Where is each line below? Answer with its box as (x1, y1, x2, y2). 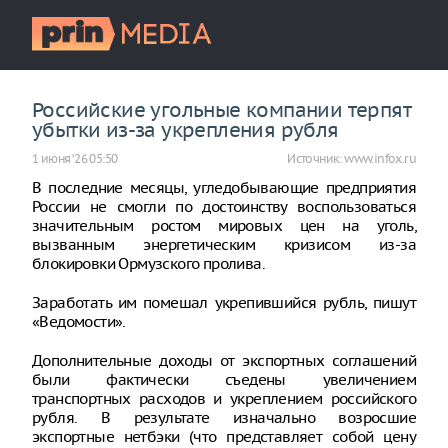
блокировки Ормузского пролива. (32, 254, 265, 273)
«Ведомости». (32, 312, 126, 331)
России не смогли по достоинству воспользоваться (32, 197, 416, 216)
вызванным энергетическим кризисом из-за (32, 235, 416, 254)
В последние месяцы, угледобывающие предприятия (32, 178, 416, 197)
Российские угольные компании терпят (32, 97, 410, 122)
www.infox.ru (344, 151, 416, 166)
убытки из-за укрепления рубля (32, 117, 339, 142)
